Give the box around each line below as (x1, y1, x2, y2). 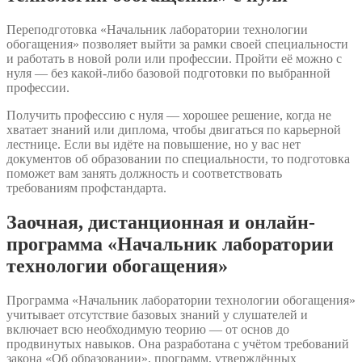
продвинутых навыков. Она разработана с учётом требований (6, 336, 349, 351)
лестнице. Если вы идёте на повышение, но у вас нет (6, 137, 301, 151)
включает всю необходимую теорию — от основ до (6, 322, 289, 336)
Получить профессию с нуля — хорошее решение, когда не (6, 107, 331, 122)
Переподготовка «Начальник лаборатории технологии (6, 22, 308, 36)
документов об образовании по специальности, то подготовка (6, 151, 350, 166)
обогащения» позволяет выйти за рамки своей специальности (6, 36, 348, 51)
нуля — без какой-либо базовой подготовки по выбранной (6, 65, 330, 80)
